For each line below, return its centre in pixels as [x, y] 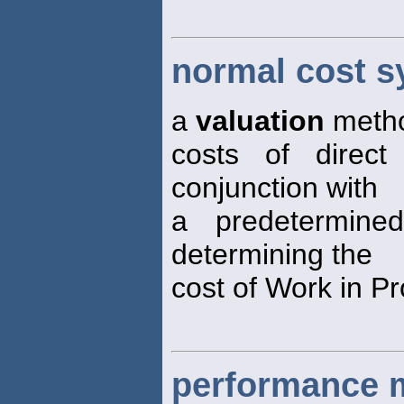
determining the [272, 254]
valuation [260, 120]
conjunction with [275, 187]
